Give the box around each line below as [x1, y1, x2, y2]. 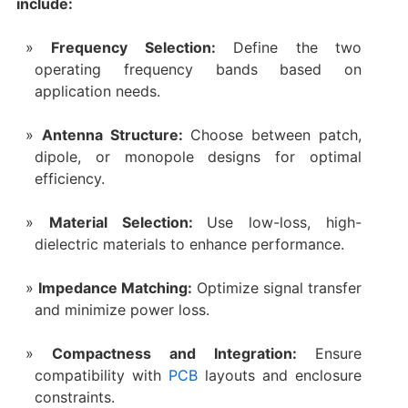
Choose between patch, [190, 125, 362, 144]
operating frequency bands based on [34, 59, 362, 78]
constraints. [34, 387, 115, 406]
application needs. [34, 81, 160, 100]
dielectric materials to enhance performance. [34, 234, 344, 253]
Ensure [296, 343, 362, 362]
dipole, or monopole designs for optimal [34, 147, 362, 166]
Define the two [215, 37, 362, 56]
